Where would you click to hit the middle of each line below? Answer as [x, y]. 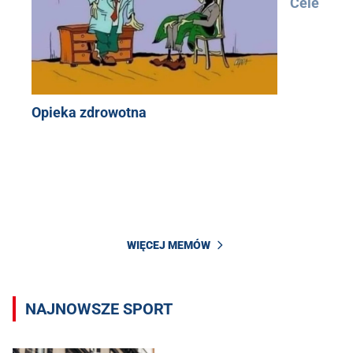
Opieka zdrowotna [89, 113]
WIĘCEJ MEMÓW [169, 245]
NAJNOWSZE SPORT [99, 308]
